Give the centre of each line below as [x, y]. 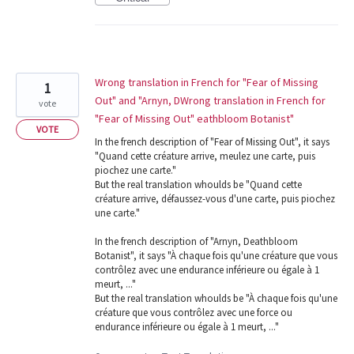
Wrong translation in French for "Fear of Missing [207, 82]
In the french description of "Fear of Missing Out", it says [212, 141]
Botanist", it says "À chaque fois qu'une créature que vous [216, 256]
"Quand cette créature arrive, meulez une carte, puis [205, 156]
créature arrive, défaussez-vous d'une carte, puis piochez [215, 198]
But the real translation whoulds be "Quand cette [198, 184]
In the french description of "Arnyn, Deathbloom [196, 241]
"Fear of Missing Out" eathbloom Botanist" [194, 118]
